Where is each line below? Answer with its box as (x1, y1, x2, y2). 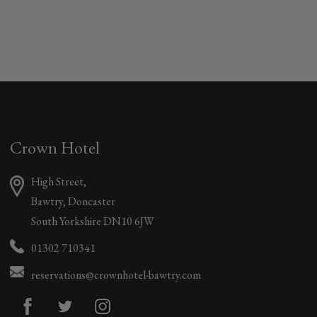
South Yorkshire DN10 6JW (31, 214, 155, 229)
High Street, (31, 174, 87, 189)
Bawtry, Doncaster (31, 194, 116, 209)
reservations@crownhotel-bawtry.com (31, 267, 202, 282)
